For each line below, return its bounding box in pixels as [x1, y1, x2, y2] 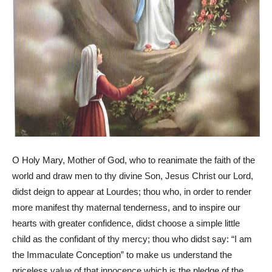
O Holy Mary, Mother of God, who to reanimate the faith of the [12, 155, 255, 166]
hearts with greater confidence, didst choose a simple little [12, 218, 240, 229]
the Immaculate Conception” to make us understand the [12, 250, 232, 260]
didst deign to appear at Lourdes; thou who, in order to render [12, 186, 251, 197]
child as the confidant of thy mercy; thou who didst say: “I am [12, 234, 252, 245]
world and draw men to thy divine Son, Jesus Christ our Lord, [12, 171, 253, 182]
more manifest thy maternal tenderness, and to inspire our [12, 202, 240, 213]
